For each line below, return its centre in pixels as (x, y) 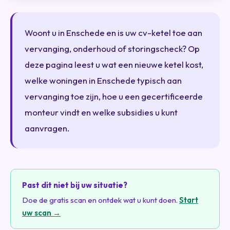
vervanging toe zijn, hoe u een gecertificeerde (114, 96)
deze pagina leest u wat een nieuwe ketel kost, (114, 64)
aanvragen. (47, 128)
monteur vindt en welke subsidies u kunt (101, 112)
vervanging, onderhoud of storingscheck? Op (112, 49)
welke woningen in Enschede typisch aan (103, 80)
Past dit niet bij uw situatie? (75, 185)
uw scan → (41, 213)
